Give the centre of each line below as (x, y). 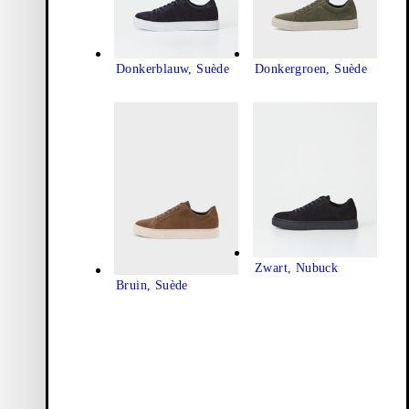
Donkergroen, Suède (311, 69)
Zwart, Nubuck (297, 268)
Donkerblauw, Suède (173, 69)
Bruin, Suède (152, 286)
